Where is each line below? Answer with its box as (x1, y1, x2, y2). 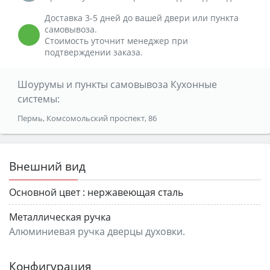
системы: (17, 92, 60, 105)
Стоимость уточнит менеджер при (45, 34, 188, 46)
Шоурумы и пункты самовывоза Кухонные (17, 77, 217, 91)
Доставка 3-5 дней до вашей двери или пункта (45, 11, 239, 24)
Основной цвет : (9, 185, 85, 199)
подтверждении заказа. (45, 46, 143, 58)
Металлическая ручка (9, 210, 111, 224)
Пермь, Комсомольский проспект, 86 (17, 112, 157, 124)
